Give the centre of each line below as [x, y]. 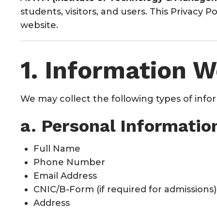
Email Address [65, 176]
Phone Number [69, 163]
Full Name [57, 149]
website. [39, 25]
